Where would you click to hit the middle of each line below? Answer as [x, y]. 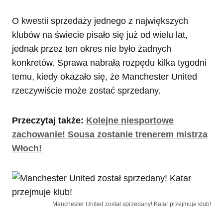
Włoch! [27, 149]
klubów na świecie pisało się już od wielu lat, [100, 35]
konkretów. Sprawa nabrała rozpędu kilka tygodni [109, 63]
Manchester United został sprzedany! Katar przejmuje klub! [132, 204]
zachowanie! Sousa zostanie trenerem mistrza [110, 135]
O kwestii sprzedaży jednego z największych [100, 21]
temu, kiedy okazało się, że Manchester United [105, 77]
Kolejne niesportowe [130, 121]
